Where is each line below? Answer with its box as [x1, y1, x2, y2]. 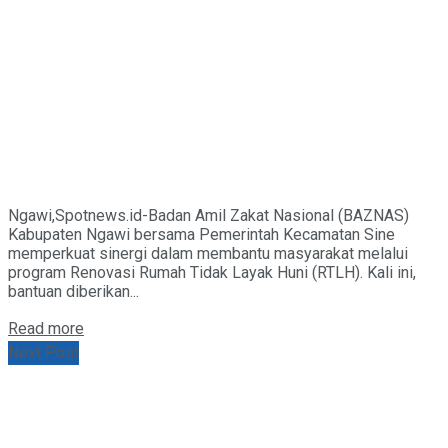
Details [83, 315, 132, 340]
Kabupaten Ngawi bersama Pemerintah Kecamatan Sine [8, 224, 395, 244]
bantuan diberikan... [8, 281, 139, 301]
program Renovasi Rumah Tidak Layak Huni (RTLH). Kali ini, [8, 262, 416, 282]
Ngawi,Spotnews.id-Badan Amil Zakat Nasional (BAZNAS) [8, 205, 409, 225]
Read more [8, 316, 84, 341]
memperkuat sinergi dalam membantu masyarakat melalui [8, 243, 408, 263]
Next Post [8, 340, 79, 365]
